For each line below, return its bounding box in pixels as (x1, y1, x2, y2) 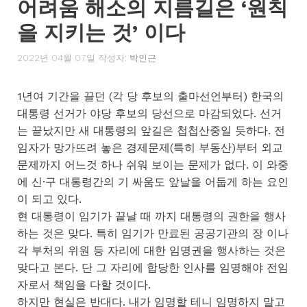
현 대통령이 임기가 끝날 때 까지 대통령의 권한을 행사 (17, 209, 286, 223)
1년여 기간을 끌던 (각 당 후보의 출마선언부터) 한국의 (17, 89, 284, 103)
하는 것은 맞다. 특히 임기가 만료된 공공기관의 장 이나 (17, 226, 288, 240)
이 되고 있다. (17, 192, 82, 206)
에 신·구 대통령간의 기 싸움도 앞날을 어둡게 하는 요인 (17, 175, 288, 188)
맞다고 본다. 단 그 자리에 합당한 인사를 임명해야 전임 (17, 260, 288, 274)
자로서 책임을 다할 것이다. (17, 278, 151, 291)
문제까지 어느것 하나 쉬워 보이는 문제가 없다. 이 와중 (17, 158, 288, 171)
